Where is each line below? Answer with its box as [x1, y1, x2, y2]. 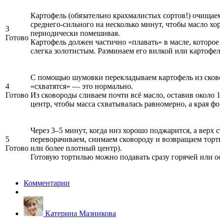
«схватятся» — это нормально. [30, 82, 133, 90]
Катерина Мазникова [45, 209, 116, 218]
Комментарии [24, 178, 70, 187]
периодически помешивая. [30, 28, 120, 37]
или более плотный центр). [30, 143, 122, 152]
